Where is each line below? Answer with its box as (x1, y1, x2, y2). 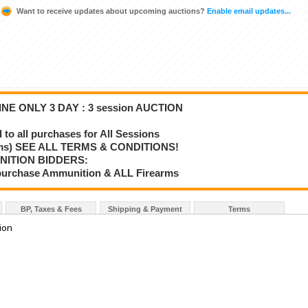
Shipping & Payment (108, 204, 182, 213)
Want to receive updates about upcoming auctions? (16, 7, 205, 16)
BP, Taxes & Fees (20, 204, 82, 213)
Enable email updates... (205, 7, 291, 16)
